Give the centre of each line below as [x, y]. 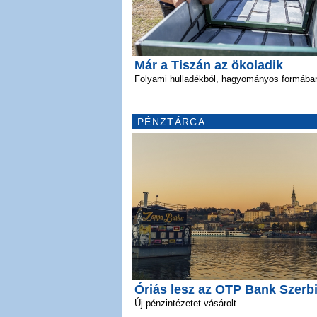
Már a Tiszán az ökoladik [209, 65]
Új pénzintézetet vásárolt [185, 303]
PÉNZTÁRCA [171, 121]
